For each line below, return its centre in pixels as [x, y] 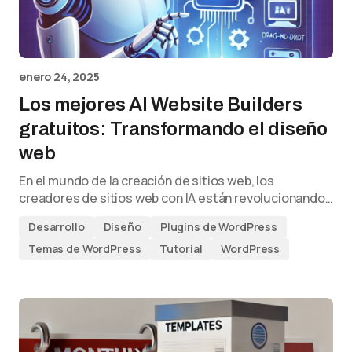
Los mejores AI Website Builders [161, 104]
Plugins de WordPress [218, 227]
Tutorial [181, 249]
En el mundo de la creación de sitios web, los [147, 181]
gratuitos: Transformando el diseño [173, 129]
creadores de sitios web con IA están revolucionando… [176, 198]
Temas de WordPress [85, 249]
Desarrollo [57, 227]
